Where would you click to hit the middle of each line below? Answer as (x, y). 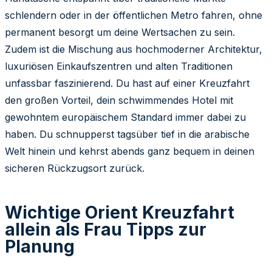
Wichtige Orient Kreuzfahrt (120, 212)
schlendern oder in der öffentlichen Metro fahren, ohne (134, 15)
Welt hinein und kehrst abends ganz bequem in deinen (130, 151)
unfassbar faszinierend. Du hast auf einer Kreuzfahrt (127, 83)
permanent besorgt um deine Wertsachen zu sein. (120, 32)
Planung (40, 246)
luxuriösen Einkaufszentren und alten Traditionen (119, 66)
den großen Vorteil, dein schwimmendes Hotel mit (119, 100)
